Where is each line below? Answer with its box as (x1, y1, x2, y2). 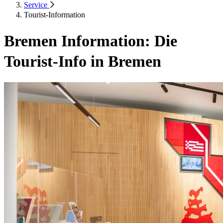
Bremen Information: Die (4, 31, 177, 50)
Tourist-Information (24, 10, 85, 19)
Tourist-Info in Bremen (4, 52, 161, 70)
